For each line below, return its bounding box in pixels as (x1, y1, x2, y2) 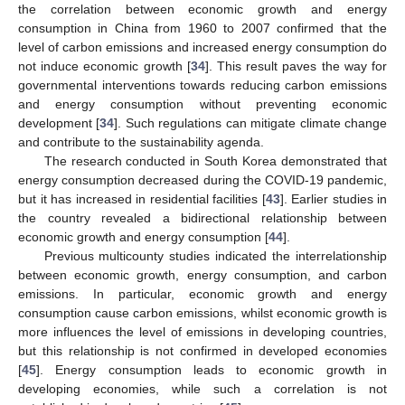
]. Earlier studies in (279, 192, 387, 206)
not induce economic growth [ (18, 59, 191, 73)
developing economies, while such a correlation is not (18, 381, 387, 396)
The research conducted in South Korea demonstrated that (43, 154, 387, 168)
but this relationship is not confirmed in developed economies (18, 344, 387, 358)
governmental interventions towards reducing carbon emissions (18, 78, 387, 92)
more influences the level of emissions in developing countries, (18, 325, 387, 339)
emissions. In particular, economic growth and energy (18, 287, 387, 301)
